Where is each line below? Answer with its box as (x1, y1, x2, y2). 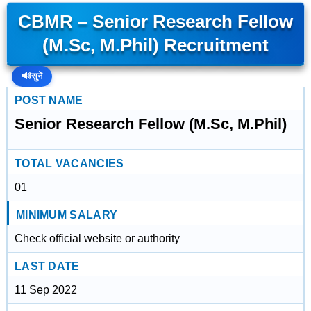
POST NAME (14, 94, 83, 106)
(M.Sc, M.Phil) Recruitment (42, 35, 269, 55)
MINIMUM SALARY (15, 209, 118, 221)
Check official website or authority (14, 233, 180, 244)
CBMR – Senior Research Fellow (17, 12, 293, 31)
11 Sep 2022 (14, 284, 77, 296)
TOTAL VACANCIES (14, 158, 124, 169)
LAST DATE (14, 260, 80, 272)
